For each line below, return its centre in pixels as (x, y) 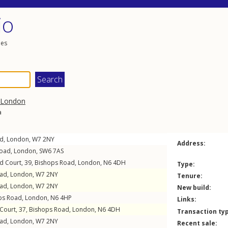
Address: (191, 143)
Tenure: (190, 176)
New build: (194, 188)
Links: (187, 199)
